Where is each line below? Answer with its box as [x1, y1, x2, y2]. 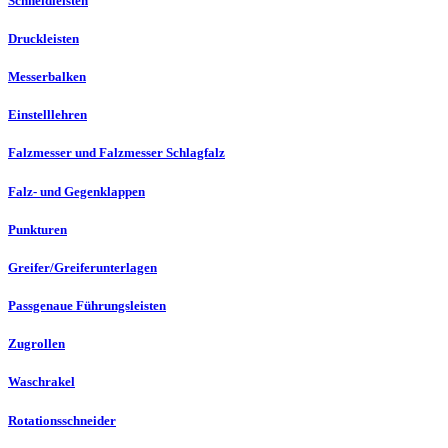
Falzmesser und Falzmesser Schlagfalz [8, 145, 225, 161]
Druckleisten [8, 30, 79, 46]
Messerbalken [8, 68, 86, 84]
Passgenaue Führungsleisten [8, 298, 166, 314]
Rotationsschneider [8, 412, 116, 428]
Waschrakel [8, 374, 75, 390]
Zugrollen [8, 336, 65, 352]
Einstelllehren [8, 107, 87, 123]
